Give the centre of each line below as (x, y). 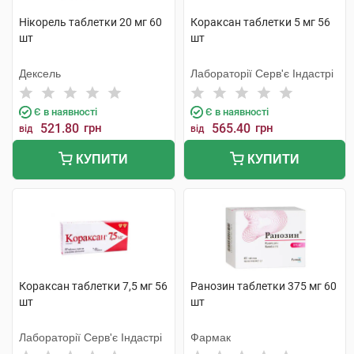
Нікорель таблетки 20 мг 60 (90, 22)
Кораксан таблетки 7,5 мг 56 (93, 286)
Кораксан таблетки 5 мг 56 (260, 22)
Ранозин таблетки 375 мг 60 (263, 286)
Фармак (210, 337)
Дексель (40, 73)
